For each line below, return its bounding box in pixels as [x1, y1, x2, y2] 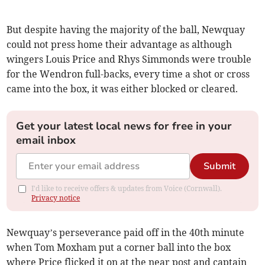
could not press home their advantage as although [7, 38, 232, 50]
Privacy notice [31, 193, 80, 202]
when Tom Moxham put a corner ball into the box [7, 241, 231, 253]
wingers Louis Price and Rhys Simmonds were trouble [7, 53, 252, 65]
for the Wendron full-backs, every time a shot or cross [7, 67, 250, 80]
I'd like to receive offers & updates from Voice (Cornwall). [31, 183, 222, 193]
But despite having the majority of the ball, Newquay [7, 23, 245, 35]
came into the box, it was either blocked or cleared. [7, 82, 238, 95]
